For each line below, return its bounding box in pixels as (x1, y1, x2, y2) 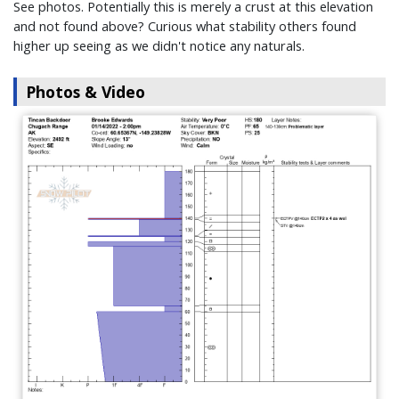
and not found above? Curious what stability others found (13, 17, 356, 36)
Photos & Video (26, 81, 145, 103)
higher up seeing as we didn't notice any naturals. (13, 37, 305, 55)
